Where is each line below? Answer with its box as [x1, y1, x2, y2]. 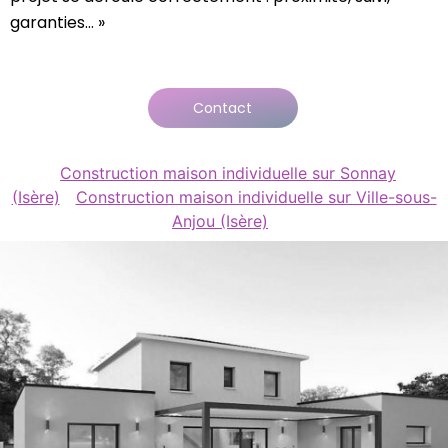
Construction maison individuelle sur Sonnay [60, 162, 396, 183]
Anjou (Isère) [172, 210, 268, 231]
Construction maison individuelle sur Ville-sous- [75, 186, 437, 207]
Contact [193, 81, 252, 102]
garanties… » [10, 11, 105, 35]
